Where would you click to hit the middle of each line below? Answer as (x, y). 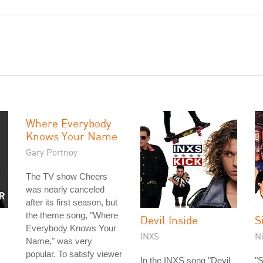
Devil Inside (169, 220)
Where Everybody (69, 123)
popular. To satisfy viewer (74, 254)
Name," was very (59, 241)
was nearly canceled (65, 189)
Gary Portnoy (52, 152)
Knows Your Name (72, 136)
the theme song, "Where (72, 215)
